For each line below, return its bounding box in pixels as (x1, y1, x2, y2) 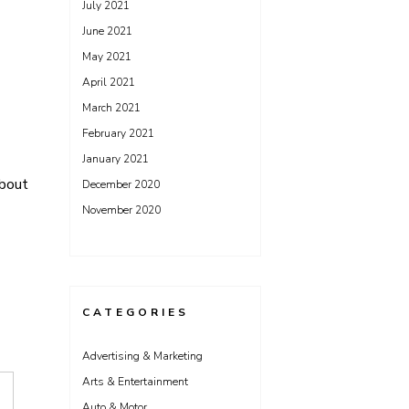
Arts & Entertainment (82, 374, 188, 389)
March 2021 (82, 100, 141, 115)
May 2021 (82, 49, 131, 64)
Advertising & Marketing (82, 349, 203, 363)
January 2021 (82, 152, 149, 166)
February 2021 (82, 126, 154, 141)
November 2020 (82, 203, 161, 217)
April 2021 (82, 75, 135, 89)
